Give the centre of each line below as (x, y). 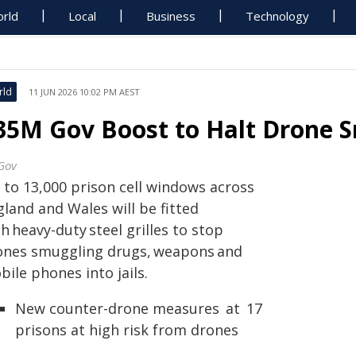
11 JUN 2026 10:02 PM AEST (84, 92)
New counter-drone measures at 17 (139, 308)
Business (171, 16)
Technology (278, 16)
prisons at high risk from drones (127, 330)
